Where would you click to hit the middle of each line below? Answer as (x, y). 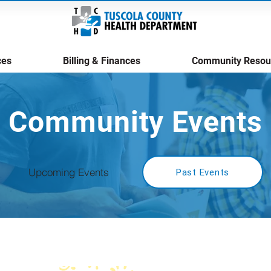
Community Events (135, 122)
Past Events (203, 172)
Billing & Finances (102, 61)
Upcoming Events (68, 172)
